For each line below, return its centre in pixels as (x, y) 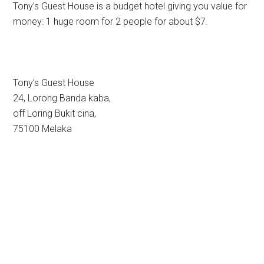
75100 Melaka (43, 129)
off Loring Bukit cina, (55, 113)
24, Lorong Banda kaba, (62, 98)
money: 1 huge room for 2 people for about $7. (111, 22)
